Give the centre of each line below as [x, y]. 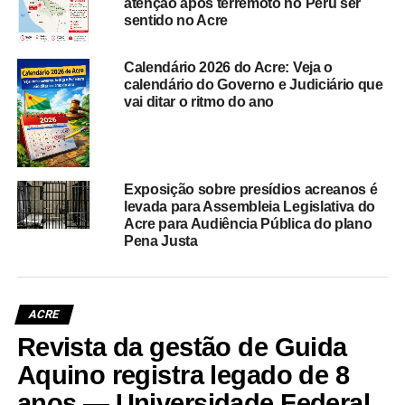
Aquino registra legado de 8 [183, 375]
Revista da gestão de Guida [182, 347]
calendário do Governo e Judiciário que [253, 84]
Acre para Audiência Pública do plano [248, 223]
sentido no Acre [176, 21]
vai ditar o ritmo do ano [199, 101]
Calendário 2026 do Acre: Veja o [228, 67]
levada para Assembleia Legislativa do [250, 206]
